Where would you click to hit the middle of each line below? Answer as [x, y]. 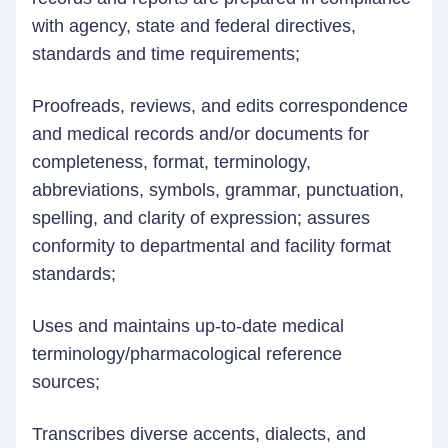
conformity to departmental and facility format [211, 246]
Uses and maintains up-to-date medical [188, 326]
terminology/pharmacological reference [187, 354]
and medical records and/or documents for [200, 134]
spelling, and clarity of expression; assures [201, 218]
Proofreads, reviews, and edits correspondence [220, 106]
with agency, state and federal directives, [194, 26]
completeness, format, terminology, [171, 162]
